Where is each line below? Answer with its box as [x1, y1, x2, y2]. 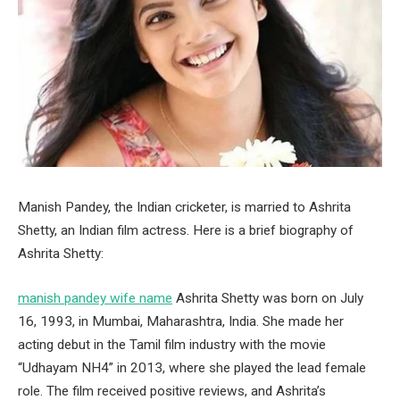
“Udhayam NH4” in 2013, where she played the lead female [18, 359, 366, 376]
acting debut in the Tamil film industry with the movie [18, 336, 326, 353]
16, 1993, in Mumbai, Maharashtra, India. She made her [18, 312, 344, 329]
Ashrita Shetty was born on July [172, 289, 363, 306]
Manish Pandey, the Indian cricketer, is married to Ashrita [18, 199, 351, 215]
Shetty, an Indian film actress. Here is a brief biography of [18, 222, 354, 238]
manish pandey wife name [18, 289, 172, 306]
